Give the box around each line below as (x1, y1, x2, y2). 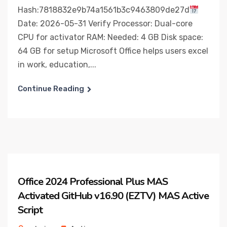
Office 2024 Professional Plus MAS (18, 175, 168, 188)
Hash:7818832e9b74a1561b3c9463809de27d (18, 5, 190, 15)
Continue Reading (18, 84, 84, 93)
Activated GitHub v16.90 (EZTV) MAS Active (18, 189, 209, 203)
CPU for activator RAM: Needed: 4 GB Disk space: (18, 32, 203, 42)
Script (18, 203, 43, 217)
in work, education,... (18, 60, 96, 69)
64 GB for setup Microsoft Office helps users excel (18, 46, 208, 56)
